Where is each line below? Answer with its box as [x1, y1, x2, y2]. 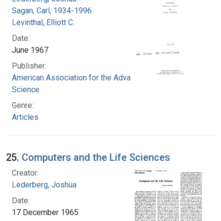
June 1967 [12, 45, 48, 55]
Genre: [12, 100, 34, 110]
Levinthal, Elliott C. [12, 17, 74, 27]
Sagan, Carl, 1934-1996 [12, 5, 92, 15]
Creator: [12, 168, 38, 178]
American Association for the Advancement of [12, 73, 170, 82]
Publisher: [12, 61, 46, 71]
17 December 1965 [12, 207, 78, 217]
